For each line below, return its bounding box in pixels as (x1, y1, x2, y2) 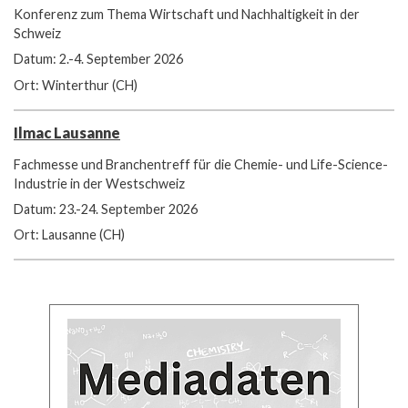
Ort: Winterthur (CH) (14, 76, 138, 93)
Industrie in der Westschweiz (14, 175, 185, 191)
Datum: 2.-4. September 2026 (14, 51, 183, 67)
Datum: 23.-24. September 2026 (14, 201, 198, 218)
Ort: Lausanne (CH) (14, 227, 125, 243)
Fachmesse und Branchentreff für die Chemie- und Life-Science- (14, 156, 388, 172)
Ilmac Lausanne (14, 123, 120, 141)
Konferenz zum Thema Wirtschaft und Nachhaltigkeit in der (14, 6, 360, 23)
